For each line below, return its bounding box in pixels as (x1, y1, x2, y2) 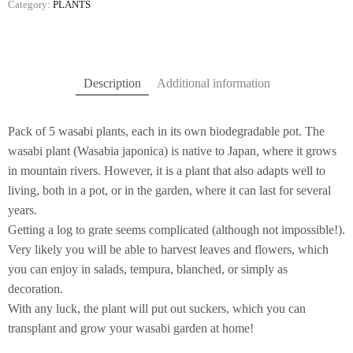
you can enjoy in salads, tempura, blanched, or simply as (8, 262, 288, 276)
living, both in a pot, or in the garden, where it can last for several (8, 183, 331, 197)
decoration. (8, 281, 63, 295)
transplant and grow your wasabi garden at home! (8, 321, 254, 335)
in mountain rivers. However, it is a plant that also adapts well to (8, 163, 325, 177)
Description (83, 76, 141, 90)
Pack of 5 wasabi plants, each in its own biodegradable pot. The (8, 124, 325, 138)
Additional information (156, 76, 270, 90)
